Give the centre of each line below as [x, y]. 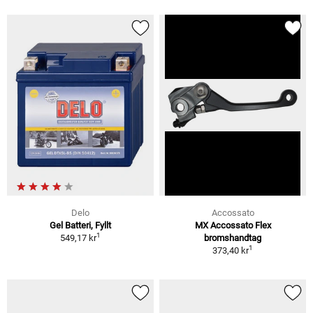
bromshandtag [233, 238]
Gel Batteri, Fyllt [80, 225]
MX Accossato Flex [233, 225]
